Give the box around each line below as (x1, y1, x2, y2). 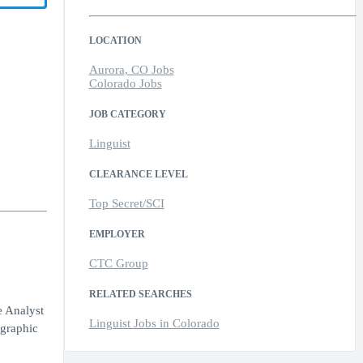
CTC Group (88, 257, 148, 271)
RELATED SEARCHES (88, 288, 192, 301)
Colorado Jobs (88, 77, 162, 91)
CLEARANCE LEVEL (88, 169, 188, 181)
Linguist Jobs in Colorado (88, 317, 220, 331)
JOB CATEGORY (88, 109, 166, 121)
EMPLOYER (88, 228, 145, 241)
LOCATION (88, 35, 142, 47)
